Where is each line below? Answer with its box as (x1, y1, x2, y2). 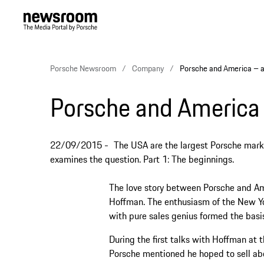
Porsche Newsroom (50, 62, 116, 75)
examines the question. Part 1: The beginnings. (50, 152, 234, 166)
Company (132, 62, 164, 75)
